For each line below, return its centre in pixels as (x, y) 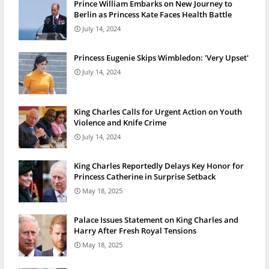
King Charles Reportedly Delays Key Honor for (159, 166)
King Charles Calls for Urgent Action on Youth (158, 112)
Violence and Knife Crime (120, 123)
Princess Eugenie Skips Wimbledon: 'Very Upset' (161, 58)
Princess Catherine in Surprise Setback (145, 177)
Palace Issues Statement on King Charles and (156, 220)
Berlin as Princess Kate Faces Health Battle (153, 15)
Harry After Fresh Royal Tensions (135, 231)
